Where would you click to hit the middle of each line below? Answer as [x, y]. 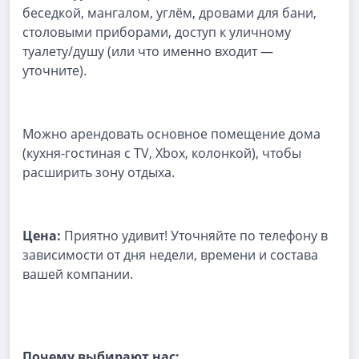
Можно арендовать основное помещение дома [171, 134]
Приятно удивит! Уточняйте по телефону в [196, 236]
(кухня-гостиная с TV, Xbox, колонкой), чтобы [162, 153]
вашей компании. [78, 274]
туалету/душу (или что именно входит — [148, 51]
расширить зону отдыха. [99, 172]
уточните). [54, 71]
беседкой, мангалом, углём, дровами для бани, [169, 13]
